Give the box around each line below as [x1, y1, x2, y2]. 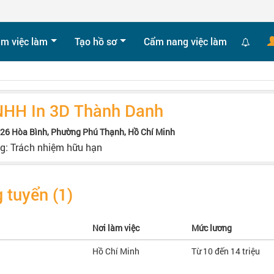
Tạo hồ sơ [75, 35, 117, 48]
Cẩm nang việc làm [144, 35, 227, 48]
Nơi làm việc [92, 222, 139, 234]
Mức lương [191, 222, 232, 234]
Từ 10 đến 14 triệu [191, 245, 260, 257]
